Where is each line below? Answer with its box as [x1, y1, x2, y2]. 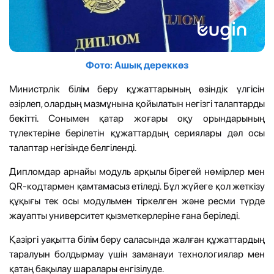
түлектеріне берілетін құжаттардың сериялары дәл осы [9, 127, 265, 139]
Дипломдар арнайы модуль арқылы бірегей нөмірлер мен [9, 165, 265, 177]
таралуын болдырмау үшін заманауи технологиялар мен [9, 248, 265, 260]
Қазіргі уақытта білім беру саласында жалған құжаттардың [9, 233, 265, 245]
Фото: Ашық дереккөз [86, 59, 188, 71]
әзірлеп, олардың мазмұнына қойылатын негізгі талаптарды [9, 97, 265, 109]
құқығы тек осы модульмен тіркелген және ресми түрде [9, 194, 265, 207]
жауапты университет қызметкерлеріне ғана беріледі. [9, 209, 240, 221]
